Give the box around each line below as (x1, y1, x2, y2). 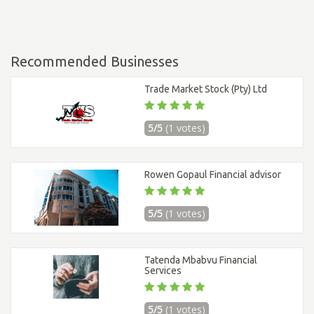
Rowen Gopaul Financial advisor (144, 169, 281, 181)
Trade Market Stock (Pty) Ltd (144, 83, 267, 95)
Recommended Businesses (11, 53, 179, 70)
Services (144, 265, 182, 277)
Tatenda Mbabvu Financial (144, 254, 257, 266)
